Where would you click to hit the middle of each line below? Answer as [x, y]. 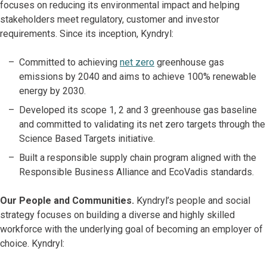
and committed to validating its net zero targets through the [142, 124]
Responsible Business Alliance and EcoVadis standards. [138, 172]
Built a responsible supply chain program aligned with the [138, 157]
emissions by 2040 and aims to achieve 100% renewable [138, 76]
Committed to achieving [69, 62]
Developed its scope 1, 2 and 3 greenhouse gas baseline [138, 110]
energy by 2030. [52, 91]
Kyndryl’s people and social [193, 200]
